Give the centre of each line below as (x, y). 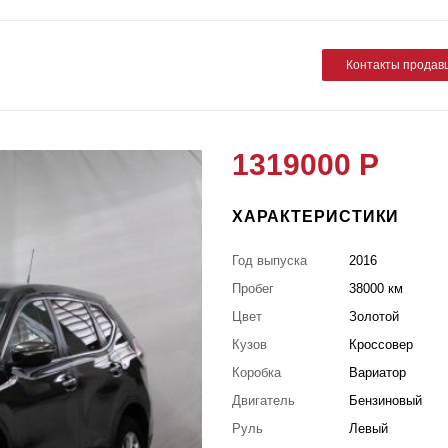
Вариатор (378, 372)
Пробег (252, 288)
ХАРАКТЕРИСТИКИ (315, 216)
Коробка (256, 372)
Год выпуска (269, 260)
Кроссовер (381, 344)
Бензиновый (386, 400)
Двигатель (263, 400)
